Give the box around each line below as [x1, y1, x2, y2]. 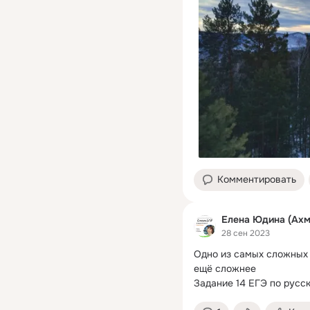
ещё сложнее [194, 262, 256, 275]
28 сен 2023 [221, 228, 270, 239]
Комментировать [217, 172, 296, 185]
